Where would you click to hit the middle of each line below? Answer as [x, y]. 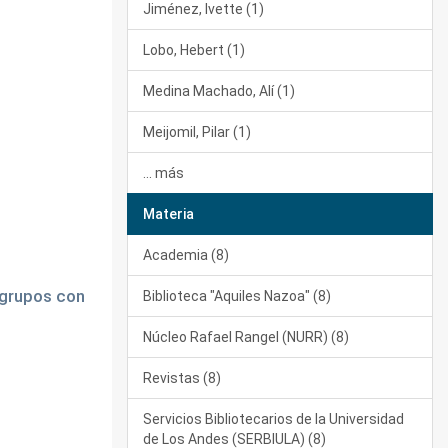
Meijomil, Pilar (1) [197, 132]
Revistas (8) [182, 378]
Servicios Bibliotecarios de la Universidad [273, 419]
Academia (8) [186, 255]
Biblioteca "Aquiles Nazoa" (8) [237, 296]
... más [163, 173]
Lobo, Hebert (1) [194, 50]
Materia [168, 214]
